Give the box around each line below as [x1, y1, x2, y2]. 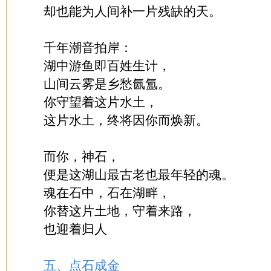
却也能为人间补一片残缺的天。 [44, 5, 221, 18]
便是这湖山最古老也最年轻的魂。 [44, 168, 234, 181]
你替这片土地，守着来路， [44, 204, 196, 218]
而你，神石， [44, 150, 120, 163]
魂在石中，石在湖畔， [44, 186, 171, 200]
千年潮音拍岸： [44, 41, 132, 54]
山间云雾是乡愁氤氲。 [44, 77, 171, 91]
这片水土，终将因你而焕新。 [44, 114, 209, 127]
